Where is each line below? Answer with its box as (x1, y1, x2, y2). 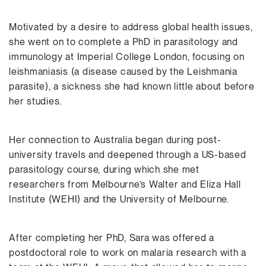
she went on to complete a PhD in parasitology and (9, 36, 238, 47)
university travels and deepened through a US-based (9, 149, 246, 160)
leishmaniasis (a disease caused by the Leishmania (9, 66, 237, 77)
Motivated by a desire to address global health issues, (9, 21, 253, 33)
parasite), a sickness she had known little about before (9, 81, 255, 92)
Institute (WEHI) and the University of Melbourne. (9, 194, 229, 205)
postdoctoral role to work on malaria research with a (9, 247, 246, 258)
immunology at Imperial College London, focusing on (9, 51, 245, 62)
